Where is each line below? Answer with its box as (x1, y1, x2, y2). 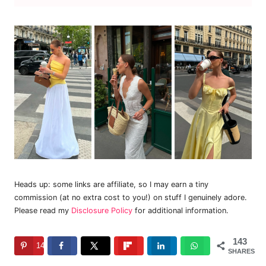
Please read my (14, 206, 71, 216)
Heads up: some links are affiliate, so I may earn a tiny (14, 180, 208, 189)
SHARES (228, 248, 255, 255)
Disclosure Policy (71, 206, 132, 216)
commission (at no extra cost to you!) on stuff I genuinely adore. (14, 193, 247, 202)
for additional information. (132, 206, 229, 216)
